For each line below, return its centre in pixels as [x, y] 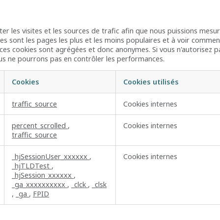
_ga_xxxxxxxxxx [40, 185]
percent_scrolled [40, 126]
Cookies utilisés [151, 82]
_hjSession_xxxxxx [43, 175]
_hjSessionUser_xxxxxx [51, 157]
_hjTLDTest [32, 166]
